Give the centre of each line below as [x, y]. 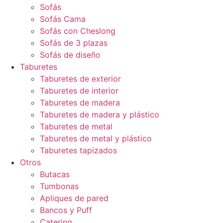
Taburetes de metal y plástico [96, 139]
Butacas [55, 174]
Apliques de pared [74, 198]
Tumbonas [59, 186]
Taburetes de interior [79, 91]
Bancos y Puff [66, 210]
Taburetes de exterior [80, 79]
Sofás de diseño [70, 55]
